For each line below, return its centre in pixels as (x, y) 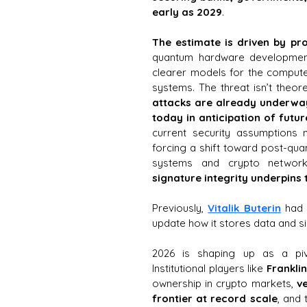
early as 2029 (187, 12)
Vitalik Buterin (244, 208)
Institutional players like (209, 268)
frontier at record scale (215, 298)
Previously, (180, 208)
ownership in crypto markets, (223, 283)
